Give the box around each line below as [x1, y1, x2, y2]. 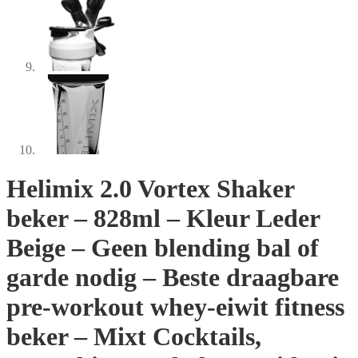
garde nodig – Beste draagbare [6, 263, 339, 292]
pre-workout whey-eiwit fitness [6, 292, 344, 322]
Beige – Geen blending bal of [6, 233, 319, 263]
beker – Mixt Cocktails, [6, 322, 261, 352]
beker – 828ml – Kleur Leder [6, 204, 320, 233]
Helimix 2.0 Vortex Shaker [6, 174, 294, 204]
